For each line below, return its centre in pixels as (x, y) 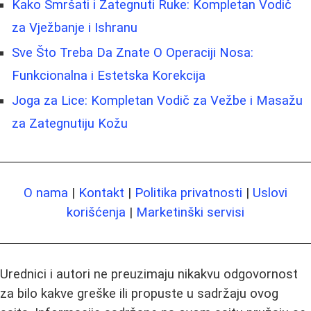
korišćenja (96, 213)
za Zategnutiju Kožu (70, 124)
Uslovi (270, 193)
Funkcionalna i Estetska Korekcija (109, 76)
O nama (46, 193)
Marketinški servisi (190, 213)
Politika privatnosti (188, 193)
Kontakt (101, 193)
